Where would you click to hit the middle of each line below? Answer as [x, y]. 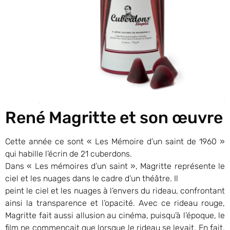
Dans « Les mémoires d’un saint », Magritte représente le [115, 166]
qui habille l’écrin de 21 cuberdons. [69, 154]
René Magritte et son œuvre [114, 117]
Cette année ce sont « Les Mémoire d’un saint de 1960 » [115, 141]
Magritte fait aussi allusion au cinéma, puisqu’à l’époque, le [115, 215]
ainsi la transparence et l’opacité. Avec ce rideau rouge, [115, 203]
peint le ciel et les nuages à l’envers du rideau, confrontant [115, 190]
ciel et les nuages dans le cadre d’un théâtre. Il [92, 178]
